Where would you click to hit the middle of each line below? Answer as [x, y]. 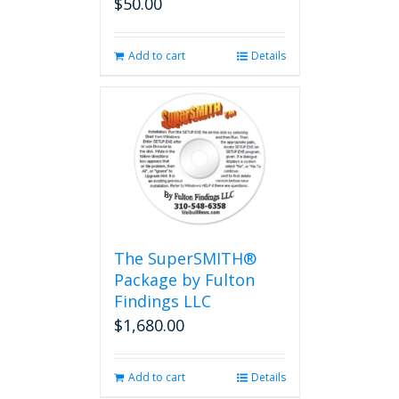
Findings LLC [162, 301]
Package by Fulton [184, 280]
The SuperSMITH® [185, 258]
